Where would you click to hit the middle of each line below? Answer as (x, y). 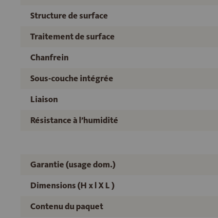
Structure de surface (69, 16)
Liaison (44, 99)
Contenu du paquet (67, 206)
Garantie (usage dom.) (73, 164)
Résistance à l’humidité (74, 120)
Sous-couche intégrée (72, 78)
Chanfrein (49, 57)
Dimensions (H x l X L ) (72, 185)
